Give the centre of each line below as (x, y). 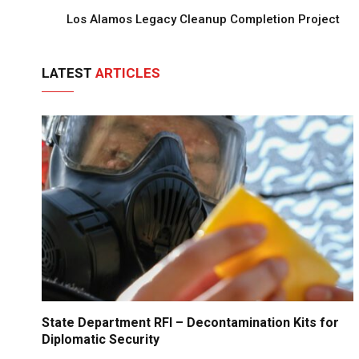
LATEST (69, 73)
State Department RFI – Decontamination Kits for (190, 322)
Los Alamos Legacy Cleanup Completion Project (204, 20)
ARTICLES (128, 73)
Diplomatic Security (101, 339)
